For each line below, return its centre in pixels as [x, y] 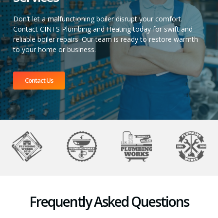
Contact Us [39, 80]
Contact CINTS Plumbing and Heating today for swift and [103, 29]
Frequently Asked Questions [109, 202]
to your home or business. [54, 50]
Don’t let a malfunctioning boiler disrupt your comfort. [98, 19]
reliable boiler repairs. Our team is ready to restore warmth [106, 39]
